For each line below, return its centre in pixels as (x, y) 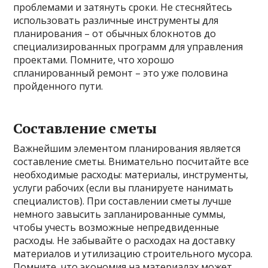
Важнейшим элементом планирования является (127, 148)
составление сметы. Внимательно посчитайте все (131, 162)
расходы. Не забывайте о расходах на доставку (124, 240)
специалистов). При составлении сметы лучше (123, 201)
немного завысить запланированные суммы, (120, 214)
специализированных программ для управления (128, 47)
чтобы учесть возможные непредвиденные (116, 227)
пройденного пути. (58, 86)
